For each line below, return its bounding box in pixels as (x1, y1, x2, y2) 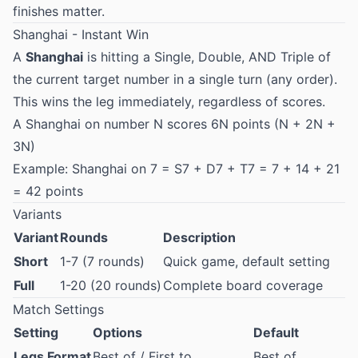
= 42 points (13, 183, 83, 199)
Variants (13, 206, 62, 222)
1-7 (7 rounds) (60, 253, 145, 269)
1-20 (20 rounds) (60, 277, 161, 293)
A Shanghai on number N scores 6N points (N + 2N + (13, 116, 336, 132)
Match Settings (13, 301, 104, 317)
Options (93, 324, 142, 340)
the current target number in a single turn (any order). (13, 71, 337, 87)
